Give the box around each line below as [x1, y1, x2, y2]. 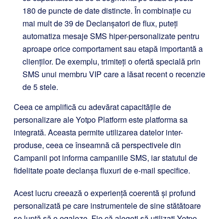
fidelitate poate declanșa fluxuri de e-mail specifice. [14, 164, 190, 176]
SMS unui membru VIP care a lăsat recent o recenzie [22, 68, 205, 80]
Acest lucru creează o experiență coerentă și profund [14, 187, 196, 198]
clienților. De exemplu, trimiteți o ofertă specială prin [22, 55, 200, 67]
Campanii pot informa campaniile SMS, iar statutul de [14, 152, 197, 163]
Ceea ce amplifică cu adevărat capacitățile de [14, 101, 171, 112]
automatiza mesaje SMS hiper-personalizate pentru [22, 30, 199, 42]
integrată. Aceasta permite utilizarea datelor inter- [14, 126, 183, 138]
